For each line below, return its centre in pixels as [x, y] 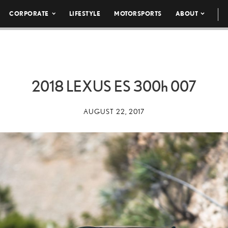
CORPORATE [29, 13]
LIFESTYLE [85, 13]
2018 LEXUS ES [82, 86]
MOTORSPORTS [138, 13]
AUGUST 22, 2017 [114, 111]
